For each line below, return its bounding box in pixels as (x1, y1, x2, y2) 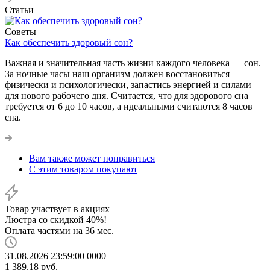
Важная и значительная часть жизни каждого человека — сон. (5, 57, 261, 68)
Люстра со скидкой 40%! (5, 214, 107, 225)
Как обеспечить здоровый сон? (5, 37, 133, 48)
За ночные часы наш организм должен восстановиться (5, 68, 230, 79)
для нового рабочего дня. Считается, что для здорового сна (5, 90, 248, 101)
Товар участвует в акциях (5, 203, 110, 214)
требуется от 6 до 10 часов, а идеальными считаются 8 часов (5, 101, 253, 111)
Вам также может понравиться (29, 152, 155, 163)
